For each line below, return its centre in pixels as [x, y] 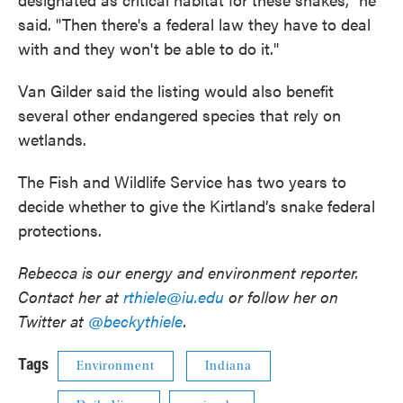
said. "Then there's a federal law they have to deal [194, 24]
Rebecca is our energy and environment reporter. [188, 272]
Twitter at [53, 321]
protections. [60, 230]
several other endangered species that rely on [179, 115]
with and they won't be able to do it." [148, 48]
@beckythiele [136, 321]
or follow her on [281, 296]
